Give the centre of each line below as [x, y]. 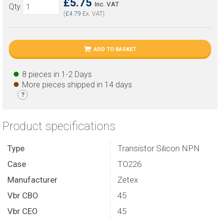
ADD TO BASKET [115, 49]
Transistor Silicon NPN [159, 148]
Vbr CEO [23, 211]
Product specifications [59, 126]
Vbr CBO [23, 195]
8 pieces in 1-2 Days [57, 74]
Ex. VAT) [93, 14]
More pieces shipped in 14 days [77, 85]
